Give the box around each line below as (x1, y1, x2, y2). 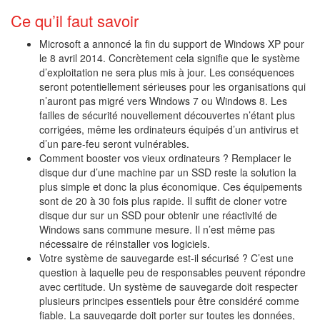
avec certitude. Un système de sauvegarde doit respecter (39, 279, 298, 294)
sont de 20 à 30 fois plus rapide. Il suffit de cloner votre (39, 194, 287, 209)
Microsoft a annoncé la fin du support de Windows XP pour (39, 36, 304, 51)
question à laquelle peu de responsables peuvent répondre (39, 265, 306, 280)
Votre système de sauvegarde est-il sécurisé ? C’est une (39, 251, 294, 266)
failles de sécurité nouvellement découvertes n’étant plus (39, 108, 295, 123)
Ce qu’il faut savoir (11, 9, 139, 32)
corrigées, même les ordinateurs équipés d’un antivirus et (39, 122, 299, 137)
